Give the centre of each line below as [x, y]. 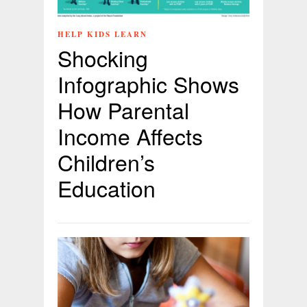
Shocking [103, 57]
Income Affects [130, 135]
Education [107, 187]
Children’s [106, 161]
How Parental [123, 109]
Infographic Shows [148, 83]
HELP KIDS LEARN [102, 34]
